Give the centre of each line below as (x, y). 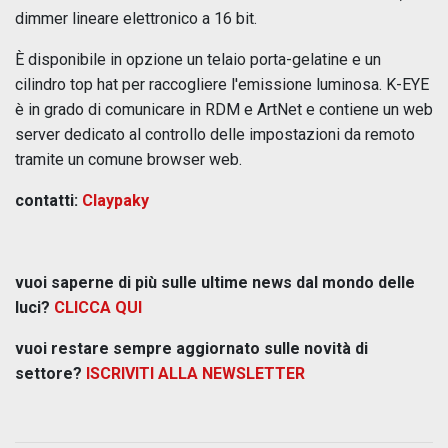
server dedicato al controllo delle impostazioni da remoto (215, 134)
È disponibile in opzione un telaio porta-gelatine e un (198, 59)
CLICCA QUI (98, 307)
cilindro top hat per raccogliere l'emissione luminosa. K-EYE (222, 84)
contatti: (48, 200)
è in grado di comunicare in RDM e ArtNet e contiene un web (224, 109)
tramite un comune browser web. (128, 159)
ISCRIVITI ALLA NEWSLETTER (195, 373)
